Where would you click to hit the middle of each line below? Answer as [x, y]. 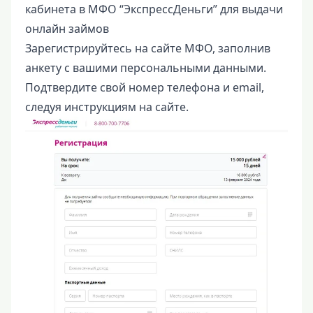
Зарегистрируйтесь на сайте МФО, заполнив [148, 49]
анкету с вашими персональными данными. [146, 68]
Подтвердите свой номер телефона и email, [145, 88]
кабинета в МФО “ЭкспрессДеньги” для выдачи [154, 9]
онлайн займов [67, 29]
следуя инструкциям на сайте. [107, 107]
